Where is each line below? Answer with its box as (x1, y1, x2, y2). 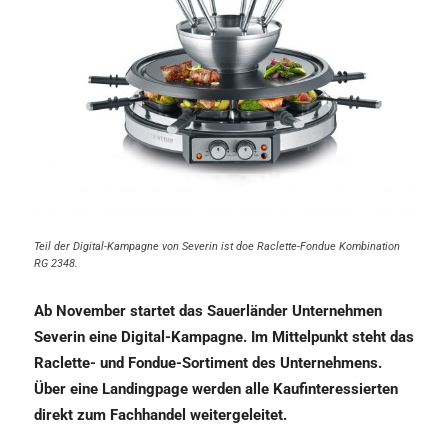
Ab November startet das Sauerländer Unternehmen (34, 302, 382, 320)
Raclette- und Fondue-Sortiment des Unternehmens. (34, 354, 382, 372)
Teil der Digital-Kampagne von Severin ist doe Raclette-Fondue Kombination (34, 240, 400, 253)
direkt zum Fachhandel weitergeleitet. (34, 406, 287, 424)
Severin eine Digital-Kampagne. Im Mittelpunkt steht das (34, 328, 414, 346)
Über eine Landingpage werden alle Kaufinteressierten (34, 380, 398, 398)
